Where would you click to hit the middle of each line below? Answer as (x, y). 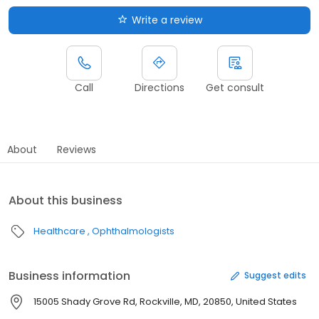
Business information (69, 276)
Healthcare (59, 231)
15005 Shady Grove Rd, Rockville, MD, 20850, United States (165, 301)
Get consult (235, 87)
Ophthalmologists (133, 231)
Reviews (77, 149)
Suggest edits (275, 276)
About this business (66, 200)
